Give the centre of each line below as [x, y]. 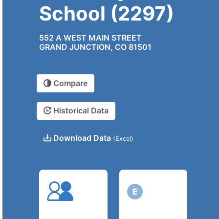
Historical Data [80, 111]
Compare [69, 83]
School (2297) [107, 14]
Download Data [82, 138]
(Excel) [123, 139]
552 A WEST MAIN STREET [90, 38]
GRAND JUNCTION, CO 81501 [95, 47]
